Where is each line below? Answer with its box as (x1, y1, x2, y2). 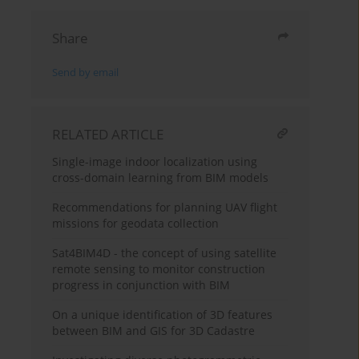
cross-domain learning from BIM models (52, 170, 269, 186)
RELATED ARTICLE (52, 125, 164, 144)
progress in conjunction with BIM (52, 277, 231, 293)
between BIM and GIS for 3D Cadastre (52, 323, 256, 339)
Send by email (52, 66, 119, 80)
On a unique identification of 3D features (52, 307, 273, 323)
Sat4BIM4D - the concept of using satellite (52, 245, 277, 261)
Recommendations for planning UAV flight (52, 200, 278, 216)
